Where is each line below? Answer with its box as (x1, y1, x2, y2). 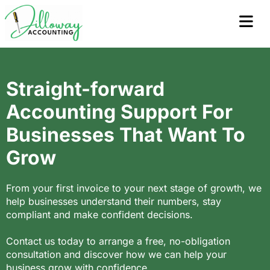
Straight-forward (6, 77, 165, 101)
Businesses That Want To (6, 123, 245, 146)
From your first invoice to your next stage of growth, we (6, 182, 262, 194)
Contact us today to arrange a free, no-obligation (6, 235, 230, 247)
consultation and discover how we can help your (6, 248, 227, 260)
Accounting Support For (6, 100, 233, 124)
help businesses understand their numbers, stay (6, 195, 221, 207)
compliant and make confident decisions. (6, 209, 193, 221)
